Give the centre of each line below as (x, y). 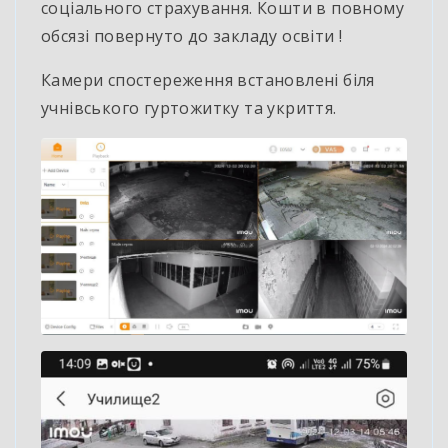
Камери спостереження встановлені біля (208, 79)
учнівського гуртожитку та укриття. (189, 107)
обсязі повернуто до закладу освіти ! (192, 35)
